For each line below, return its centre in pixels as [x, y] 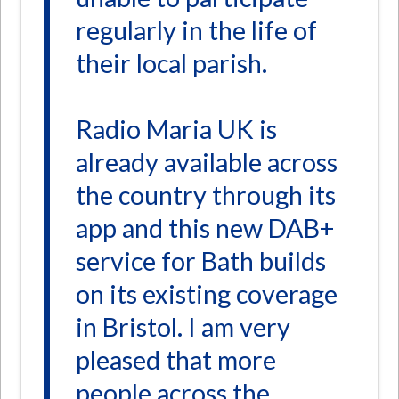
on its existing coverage [207, 294]
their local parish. [172, 63]
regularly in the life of [197, 30]
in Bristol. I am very [183, 327]
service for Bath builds [201, 261]
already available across [207, 163]
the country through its [206, 195]
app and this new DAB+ [205, 228]
